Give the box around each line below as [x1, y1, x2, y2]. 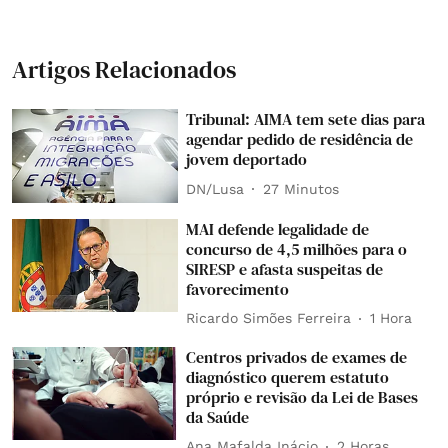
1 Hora [370, 310, 413, 327]
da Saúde [186, 405, 250, 428]
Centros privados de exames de [186, 345, 408, 368]
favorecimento [186, 277, 290, 300]
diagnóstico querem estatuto [186, 365, 390, 388]
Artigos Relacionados [12, 53, 236, 86]
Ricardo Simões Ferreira [186, 310, 352, 327]
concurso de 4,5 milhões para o [186, 237, 408, 260]
